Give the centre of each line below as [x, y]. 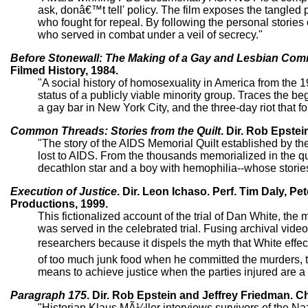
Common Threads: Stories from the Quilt [115, 131]
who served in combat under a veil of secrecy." [150, 34]
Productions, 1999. [59, 203]
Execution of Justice [64, 191]
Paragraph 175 [48, 295]
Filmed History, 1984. [64, 70]
